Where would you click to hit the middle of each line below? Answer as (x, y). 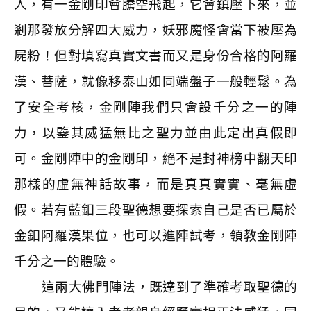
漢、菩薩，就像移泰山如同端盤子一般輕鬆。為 (155, 82)
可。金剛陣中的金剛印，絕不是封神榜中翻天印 (155, 159)
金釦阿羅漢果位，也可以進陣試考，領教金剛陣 (155, 236)
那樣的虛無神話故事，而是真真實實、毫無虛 (155, 184)
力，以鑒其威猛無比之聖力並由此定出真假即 (155, 133)
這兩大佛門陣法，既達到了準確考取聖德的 (169, 287)
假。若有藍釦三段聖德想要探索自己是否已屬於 (155, 210)
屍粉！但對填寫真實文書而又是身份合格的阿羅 (155, 56)
